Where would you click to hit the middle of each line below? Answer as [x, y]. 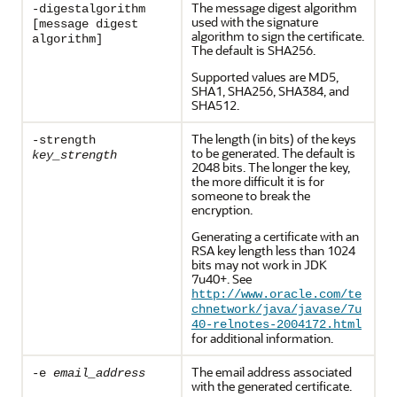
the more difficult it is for [258, 181]
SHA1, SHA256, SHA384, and [270, 91]
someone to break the [251, 195]
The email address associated [272, 372]
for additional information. [262, 338]
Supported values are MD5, [265, 77]
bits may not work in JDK [259, 265]
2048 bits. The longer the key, [271, 167]
